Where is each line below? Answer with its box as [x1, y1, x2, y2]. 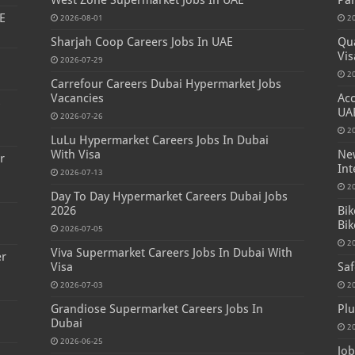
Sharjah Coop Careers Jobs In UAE [50, 35, 233, 50]
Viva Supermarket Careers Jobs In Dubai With [50, 246, 292, 261]
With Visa [50, 147, 101, 162]
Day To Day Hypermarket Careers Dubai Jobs [50, 189, 288, 204]
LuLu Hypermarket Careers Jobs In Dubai [50, 133, 269, 148]
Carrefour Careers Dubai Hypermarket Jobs [50, 77, 281, 92]
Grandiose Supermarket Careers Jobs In [50, 302, 263, 317]
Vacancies [50, 91, 104, 106]
